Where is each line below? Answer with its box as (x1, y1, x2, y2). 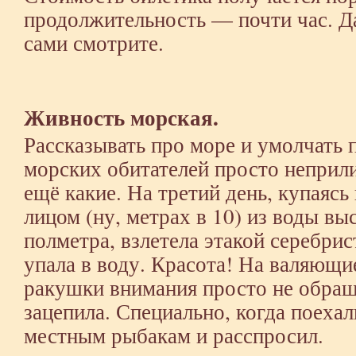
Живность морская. (24, 102, 219, 133)
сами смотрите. (24, 28, 164, 57)
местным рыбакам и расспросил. (24, 320, 323, 350)
